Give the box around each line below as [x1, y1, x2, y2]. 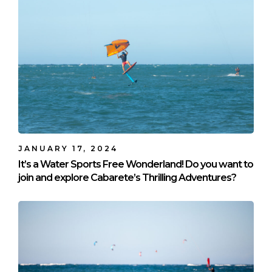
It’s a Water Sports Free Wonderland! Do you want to [18, 158, 253, 171]
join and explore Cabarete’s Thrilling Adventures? [18, 172, 236, 184]
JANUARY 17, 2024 [18, 144, 118, 154]
